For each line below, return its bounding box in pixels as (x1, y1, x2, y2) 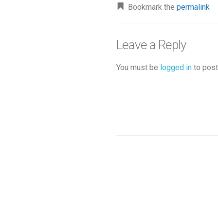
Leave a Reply (116, 37, 186, 52)
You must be (116, 62, 160, 72)
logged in (160, 62, 192, 72)
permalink (177, 2, 210, 12)
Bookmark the (124, 2, 177, 12)
